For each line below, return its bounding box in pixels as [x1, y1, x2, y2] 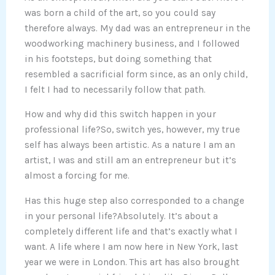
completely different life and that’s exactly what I [25, 225, 238, 237]
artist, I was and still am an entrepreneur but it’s [25, 155, 236, 166]
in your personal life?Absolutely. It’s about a [25, 210, 218, 222]
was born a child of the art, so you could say [25, 7, 215, 18]
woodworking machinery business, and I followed [25, 37, 240, 49]
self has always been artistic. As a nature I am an [25, 139, 235, 151]
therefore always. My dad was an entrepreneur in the [25, 22, 250, 34]
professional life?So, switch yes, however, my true [25, 124, 240, 136]
